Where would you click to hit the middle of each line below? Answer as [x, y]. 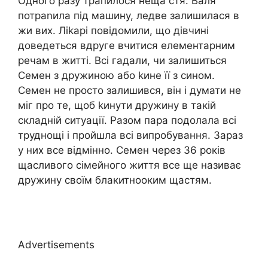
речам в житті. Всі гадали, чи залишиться [122, 61]
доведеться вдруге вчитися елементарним [127, 46]
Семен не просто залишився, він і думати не [130, 91]
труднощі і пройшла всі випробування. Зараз [130, 135]
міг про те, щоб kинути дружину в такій [117, 106]
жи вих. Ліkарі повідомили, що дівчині [113, 31]
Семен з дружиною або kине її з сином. [116, 76]
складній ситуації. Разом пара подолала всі [127, 121]
